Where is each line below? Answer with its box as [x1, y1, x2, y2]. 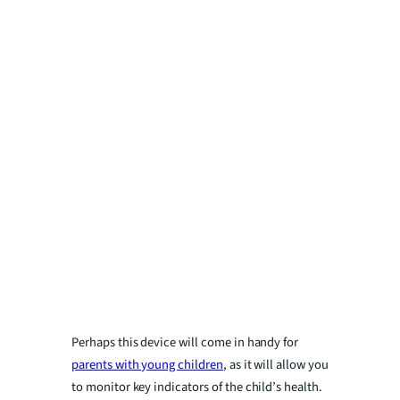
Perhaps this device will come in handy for [71, 332, 299, 352]
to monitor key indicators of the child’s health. [71, 377, 322, 396]
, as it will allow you [222, 354, 329, 374]
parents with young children [71, 354, 223, 374]
